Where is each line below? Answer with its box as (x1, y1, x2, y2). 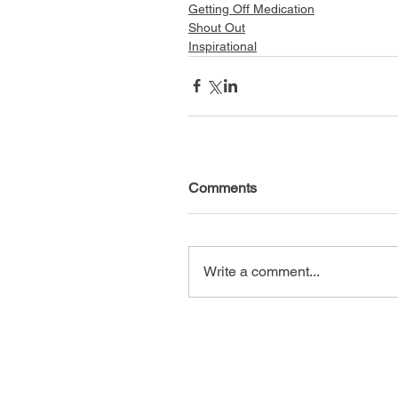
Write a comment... (203, 262, 320, 280)
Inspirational (188, 38, 257, 53)
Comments (188, 179, 257, 196)
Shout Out (188, 20, 245, 35)
